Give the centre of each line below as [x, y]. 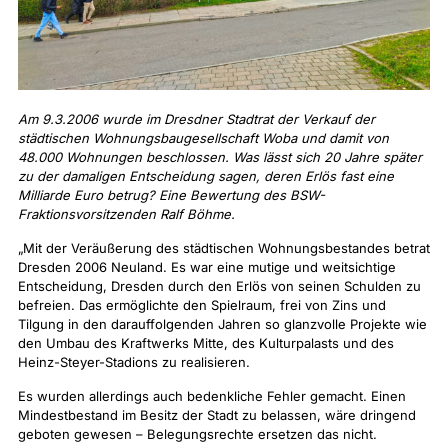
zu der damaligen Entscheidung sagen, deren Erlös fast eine [206, 176]
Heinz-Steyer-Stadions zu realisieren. [134, 362]
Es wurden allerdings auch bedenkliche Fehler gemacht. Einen [212, 396]
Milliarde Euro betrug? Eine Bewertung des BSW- [171, 195]
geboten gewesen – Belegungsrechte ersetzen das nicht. [197, 434]
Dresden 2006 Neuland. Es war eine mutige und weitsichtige [207, 267]
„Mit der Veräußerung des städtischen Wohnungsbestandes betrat [224, 248]
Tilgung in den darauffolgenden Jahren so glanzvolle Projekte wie [222, 324]
